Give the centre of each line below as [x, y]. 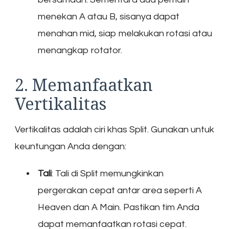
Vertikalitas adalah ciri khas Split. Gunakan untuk [114, 129]
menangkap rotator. [80, 50]
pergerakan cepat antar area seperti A [120, 190]
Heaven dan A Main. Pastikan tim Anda [119, 207]
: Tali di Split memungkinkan [108, 173]
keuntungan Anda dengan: [71, 146]
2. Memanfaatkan [84, 84]
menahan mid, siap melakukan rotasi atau [125, 33]
